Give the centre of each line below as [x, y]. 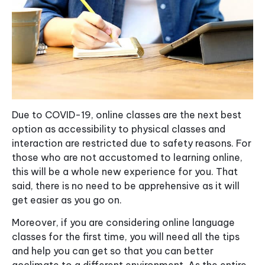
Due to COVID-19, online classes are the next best [127, 114]
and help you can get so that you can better [113, 251]
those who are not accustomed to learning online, [127, 157]
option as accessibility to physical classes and [119, 129]
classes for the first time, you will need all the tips [126, 237]
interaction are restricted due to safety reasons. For [132, 143]
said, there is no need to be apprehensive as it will [126, 185]
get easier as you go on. [67, 200]
